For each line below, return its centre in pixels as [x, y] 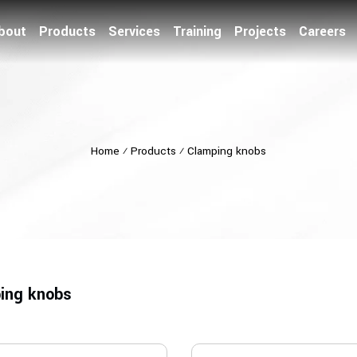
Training [197, 31]
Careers [322, 31]
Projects [260, 31]
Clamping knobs [227, 151]
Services [134, 31]
